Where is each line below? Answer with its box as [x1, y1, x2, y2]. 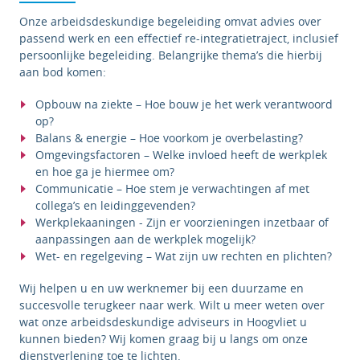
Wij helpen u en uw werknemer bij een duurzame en [19, 280, 304, 297]
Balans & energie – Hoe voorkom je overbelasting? [35, 130, 303, 146]
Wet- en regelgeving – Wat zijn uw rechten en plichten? [35, 248, 332, 264]
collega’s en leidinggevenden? [35, 198, 195, 214]
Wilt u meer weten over [199, 297, 325, 313]
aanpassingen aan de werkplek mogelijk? [35, 231, 256, 247]
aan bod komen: [19, 64, 106, 80]
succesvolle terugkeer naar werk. [19, 297, 199, 313]
